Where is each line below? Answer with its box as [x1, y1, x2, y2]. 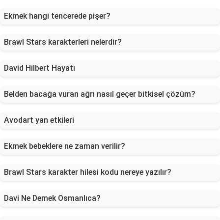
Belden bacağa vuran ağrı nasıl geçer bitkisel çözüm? [4, 89, 195, 99]
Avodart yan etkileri [4, 115, 74, 125]
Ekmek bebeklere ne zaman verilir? [4, 141, 125, 151]
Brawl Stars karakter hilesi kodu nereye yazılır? [4, 167, 171, 177]
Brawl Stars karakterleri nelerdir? [4, 37, 122, 47]
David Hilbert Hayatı [4, 63, 75, 73]
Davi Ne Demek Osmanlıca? [4, 193, 101, 203]
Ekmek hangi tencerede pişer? [4, 11, 110, 21]
